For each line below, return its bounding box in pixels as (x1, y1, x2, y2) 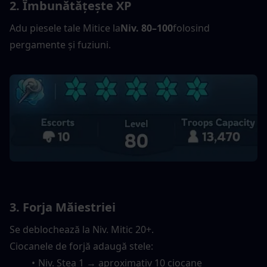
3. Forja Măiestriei (10, 198, 116, 215)
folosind (173, 21, 210, 35)
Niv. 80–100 (120, 21, 173, 35)
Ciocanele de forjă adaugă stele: (10, 239, 153, 253)
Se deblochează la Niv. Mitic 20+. (10, 222, 154, 236)
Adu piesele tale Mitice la (10, 21, 120, 35)
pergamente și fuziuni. (10, 38, 111, 51)
